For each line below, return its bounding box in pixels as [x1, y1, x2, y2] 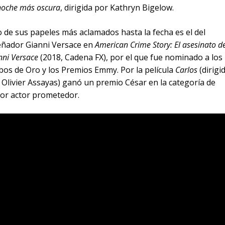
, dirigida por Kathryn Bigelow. [60, 2, 176, 14]
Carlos [175, 64, 197, 76]
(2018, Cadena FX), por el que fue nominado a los [40, 52, 222, 63]
